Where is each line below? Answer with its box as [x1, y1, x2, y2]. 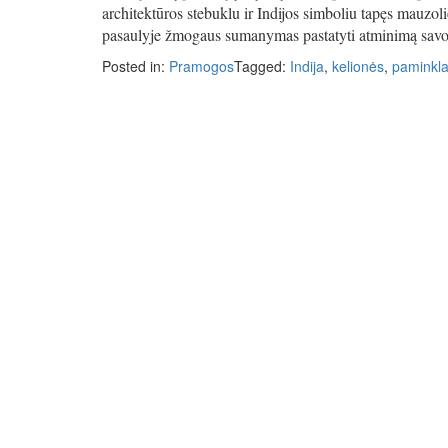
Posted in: [102, 56, 169, 77]
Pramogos [169, 56, 234, 77]
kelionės [332, 56, 384, 77]
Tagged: [234, 56, 290, 77]
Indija [290, 56, 324, 77]
